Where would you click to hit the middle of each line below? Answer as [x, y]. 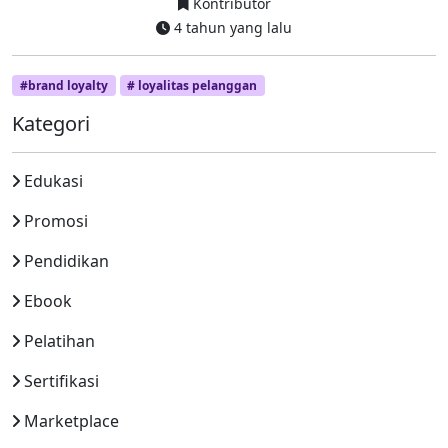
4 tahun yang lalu [231, 27]
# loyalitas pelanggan [192, 85]
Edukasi [53, 180]
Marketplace [71, 420]
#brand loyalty [63, 85]
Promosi [56, 220]
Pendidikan [66, 260]
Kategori [51, 123]
